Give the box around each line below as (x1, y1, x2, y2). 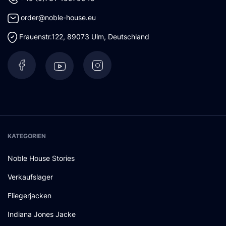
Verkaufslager (8, 173, 53, 182)
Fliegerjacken (8, 191, 51, 200)
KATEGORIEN (8, 132, 46, 140)
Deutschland (107, 32, 149, 41)
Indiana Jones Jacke (8, 210, 76, 219)
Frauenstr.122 (19, 32, 63, 41)
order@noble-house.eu (20, 13, 96, 22)
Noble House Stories (8, 154, 75, 163)
